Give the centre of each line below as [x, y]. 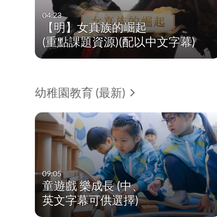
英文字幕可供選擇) [91, 200]
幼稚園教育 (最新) [81, 93]
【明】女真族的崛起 [95, 27]
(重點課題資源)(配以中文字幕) [119, 41]
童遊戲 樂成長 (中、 [93, 185]
